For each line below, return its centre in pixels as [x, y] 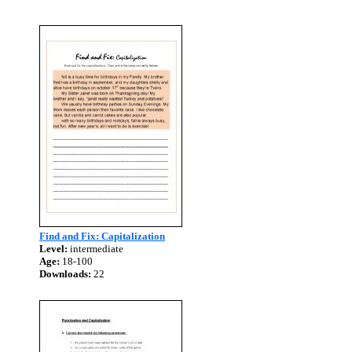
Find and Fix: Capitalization [102, 236]
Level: [53, 249]
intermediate [95, 249]
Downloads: [65, 274]
